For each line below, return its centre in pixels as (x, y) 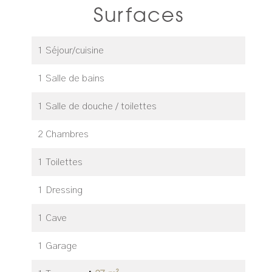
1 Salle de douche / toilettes (97, 106)
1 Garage (57, 246)
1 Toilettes (60, 162)
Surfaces (138, 15)
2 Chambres (63, 134)
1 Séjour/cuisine (71, 50)
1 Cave (52, 218)
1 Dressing (60, 190)
